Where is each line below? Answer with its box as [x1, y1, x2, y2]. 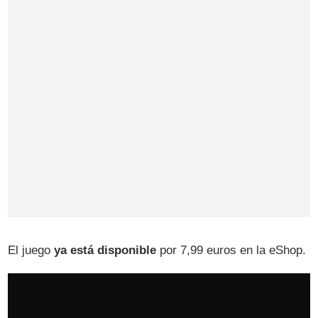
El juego [8, 243, 55, 257]
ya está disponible [54, 243, 157, 257]
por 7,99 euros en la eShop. [156, 243, 307, 257]
